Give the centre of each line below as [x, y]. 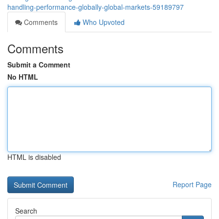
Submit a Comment [39, 65]
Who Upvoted [103, 22]
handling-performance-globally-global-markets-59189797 [96, 7]
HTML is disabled [34, 157]
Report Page [192, 184]
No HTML [23, 77]
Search [26, 211]
